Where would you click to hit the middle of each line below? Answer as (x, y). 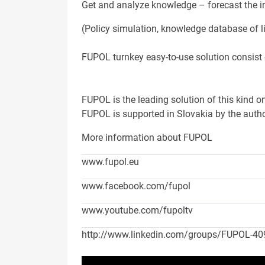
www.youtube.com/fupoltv (137, 211)
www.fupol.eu (110, 162)
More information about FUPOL (147, 138)
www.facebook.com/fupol (136, 186)
